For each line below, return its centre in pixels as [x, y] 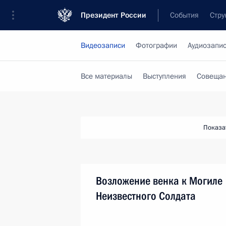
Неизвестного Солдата [146, 196]
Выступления [164, 76]
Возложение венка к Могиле [159, 181]
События [184, 15]
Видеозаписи [103, 45]
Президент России [114, 15]
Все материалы [106, 76]
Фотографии [156, 45]
